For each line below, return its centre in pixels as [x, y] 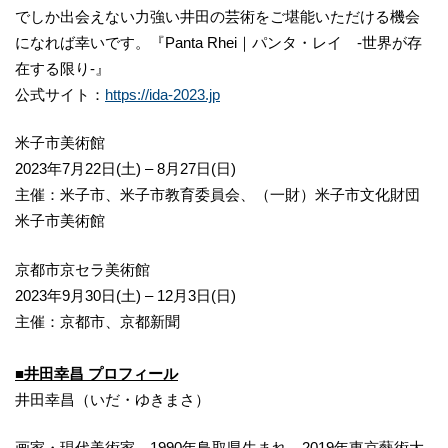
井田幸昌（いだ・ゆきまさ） [112, 399]
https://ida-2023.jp [162, 94]
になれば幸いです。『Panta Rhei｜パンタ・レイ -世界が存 [218, 42]
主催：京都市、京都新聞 [97, 321]
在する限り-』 [62, 68]
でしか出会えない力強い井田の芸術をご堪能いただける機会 [217, 16]
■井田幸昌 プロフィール [96, 373]
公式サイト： [60, 94]
